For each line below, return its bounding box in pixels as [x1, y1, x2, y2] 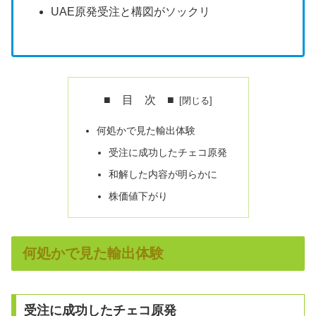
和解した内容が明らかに [109, 168, 218, 180]
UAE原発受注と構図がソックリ [51, 5, 211, 18]
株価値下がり [109, 190, 169, 202]
